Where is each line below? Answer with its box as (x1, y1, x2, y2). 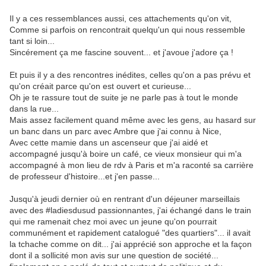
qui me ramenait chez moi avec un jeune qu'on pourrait (9, 217, 217, 227)
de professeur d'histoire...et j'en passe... (9, 172, 160, 182)
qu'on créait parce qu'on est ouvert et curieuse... (9, 81, 191, 91)
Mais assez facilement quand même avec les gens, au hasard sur (9, 115, 256, 125)
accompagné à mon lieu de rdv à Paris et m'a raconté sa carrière (9, 160, 254, 170)
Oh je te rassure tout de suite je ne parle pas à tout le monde (9, 93, 238, 103)
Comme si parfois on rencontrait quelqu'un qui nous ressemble (9, 25, 245, 35)
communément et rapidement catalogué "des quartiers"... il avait (9, 228, 251, 238)
